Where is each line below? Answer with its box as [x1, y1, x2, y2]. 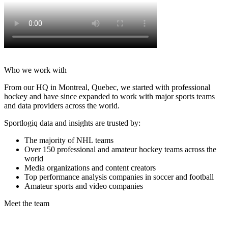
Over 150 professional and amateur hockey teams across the [24, 145, 216, 154]
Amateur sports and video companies [24, 182, 143, 191]
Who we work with [4, 66, 67, 75]
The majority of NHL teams [24, 136, 116, 145]
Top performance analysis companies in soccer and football [24, 173, 214, 182]
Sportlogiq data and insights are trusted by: [4, 119, 140, 128]
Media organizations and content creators [24, 163, 158, 173]
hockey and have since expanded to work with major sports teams [4, 92, 215, 101]
